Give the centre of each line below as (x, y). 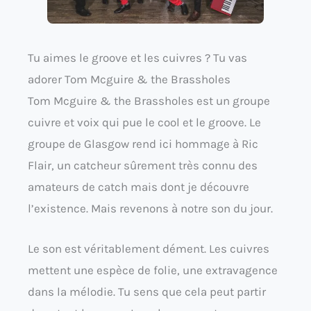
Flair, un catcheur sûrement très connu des (143, 165)
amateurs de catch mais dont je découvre (138, 186)
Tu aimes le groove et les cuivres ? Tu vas (137, 57)
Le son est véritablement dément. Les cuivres (149, 249)
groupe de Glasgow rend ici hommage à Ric (143, 143)
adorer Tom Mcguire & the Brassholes (129, 79)
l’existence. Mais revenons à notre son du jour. (150, 208)
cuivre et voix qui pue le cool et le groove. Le (144, 122)
